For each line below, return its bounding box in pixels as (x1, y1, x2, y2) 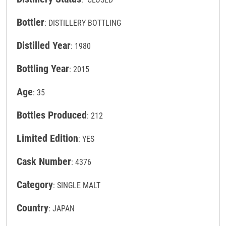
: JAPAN (48, 204, 75, 214)
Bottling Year (17, 63, 69, 75)
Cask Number (17, 155, 71, 168)
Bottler (17, 16, 44, 29)
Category (17, 179, 53, 191)
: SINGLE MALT (53, 181, 100, 191)
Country (17, 202, 48, 214)
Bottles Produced (17, 109, 87, 122)
